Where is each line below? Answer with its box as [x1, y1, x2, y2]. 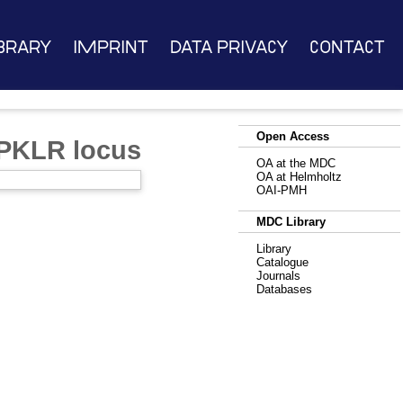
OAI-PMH [256, 184, 307, 197]
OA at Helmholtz [256, 170, 342, 184]
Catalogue [256, 255, 309, 269]
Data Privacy [169, 39, 288, 56]
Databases [256, 282, 312, 296]
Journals [256, 269, 300, 282]
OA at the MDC [256, 157, 336, 170]
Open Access [256, 130, 329, 143]
